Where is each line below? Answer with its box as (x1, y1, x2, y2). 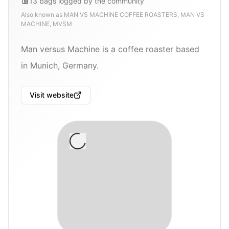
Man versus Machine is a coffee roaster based (21, 43, 199, 54)
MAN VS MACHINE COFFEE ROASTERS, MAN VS (64, 10, 204, 18)
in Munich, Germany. (21, 60, 99, 71)
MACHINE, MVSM (21, 19, 72, 28)
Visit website (30, 90, 74, 99)
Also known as (21, 10, 64, 18)
